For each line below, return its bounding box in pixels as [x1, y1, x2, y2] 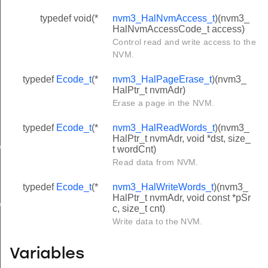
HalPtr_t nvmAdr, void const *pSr [112, 192, 251, 203]
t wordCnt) [112, 144, 156, 154]
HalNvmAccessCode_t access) [112, 23, 245, 34]
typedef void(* [40, 13, 98, 23]
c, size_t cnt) [112, 203, 165, 214]
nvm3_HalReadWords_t [112, 122, 215, 133]
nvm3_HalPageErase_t [112, 74, 212, 84]
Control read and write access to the [112, 36, 256, 47]
